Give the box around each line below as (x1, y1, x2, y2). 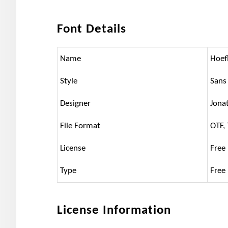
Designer (60, 99, 91, 108)
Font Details (57, 22, 126, 36)
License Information (57, 204, 171, 217)
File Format (60, 121, 100, 130)
